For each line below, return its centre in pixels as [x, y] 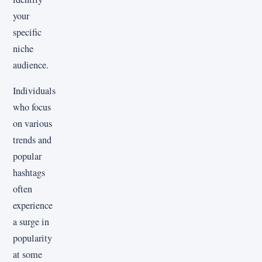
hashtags [29, 173]
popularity [32, 238]
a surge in [31, 222]
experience [33, 206]
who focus [32, 107]
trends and [32, 140]
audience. [31, 65]
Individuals [34, 91]
